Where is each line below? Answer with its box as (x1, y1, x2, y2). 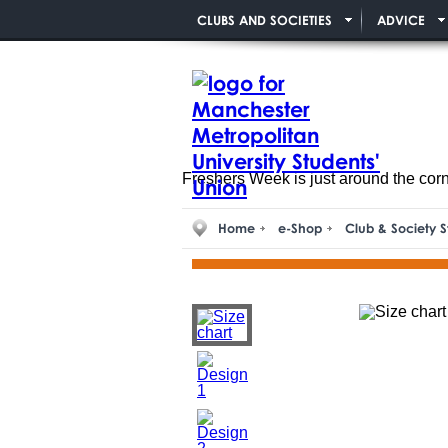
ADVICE (377, 12, 425, 28)
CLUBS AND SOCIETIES (197, 12, 332, 28)
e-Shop (278, 220, 323, 237)
